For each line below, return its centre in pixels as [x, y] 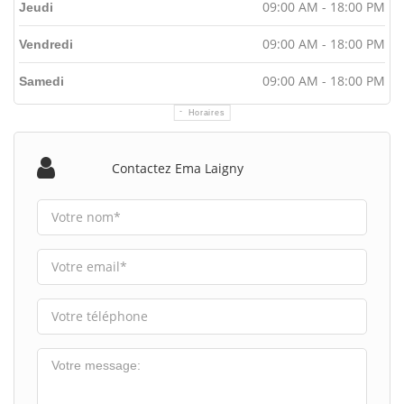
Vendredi [46, 44]
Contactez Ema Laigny [178, 168]
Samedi [41, 81]
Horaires [207, 112]
